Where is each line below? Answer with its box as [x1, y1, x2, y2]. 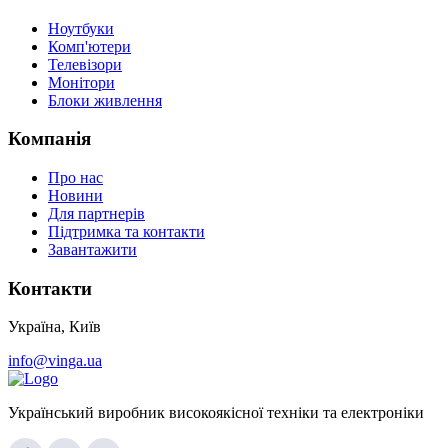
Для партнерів [48, 204, 145, 222]
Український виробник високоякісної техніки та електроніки [8, 404, 424, 422]
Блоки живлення [48, 91, 162, 109]
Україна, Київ [8, 318, 101, 336]
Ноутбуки [48, 19, 114, 37]
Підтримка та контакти [48, 222, 205, 240]
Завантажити [48, 240, 137, 258]
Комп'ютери [48, 37, 131, 55]
